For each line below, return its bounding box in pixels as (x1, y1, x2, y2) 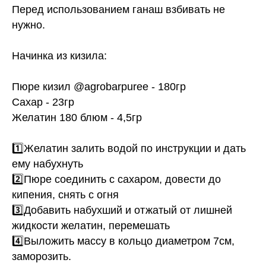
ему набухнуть (12, 158, 83, 170)
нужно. (12, 19, 45, 31)
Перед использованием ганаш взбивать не (12, 4, 225, 16)
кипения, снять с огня (12, 189, 119, 201)
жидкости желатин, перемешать (12, 220, 170, 232)
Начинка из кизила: (12, 50, 107, 62)
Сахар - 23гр (12, 96, 74, 109)
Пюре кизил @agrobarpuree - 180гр (12, 81, 186, 93)
